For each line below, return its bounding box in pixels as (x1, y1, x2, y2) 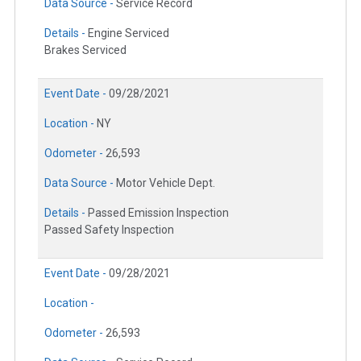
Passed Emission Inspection (88, 205, 229, 219)
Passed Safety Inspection (44, 222, 174, 236)
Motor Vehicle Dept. (116, 176, 215, 189)
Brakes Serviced (44, 43, 127, 56)
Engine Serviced (88, 26, 169, 39)
